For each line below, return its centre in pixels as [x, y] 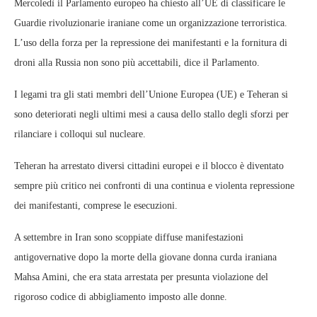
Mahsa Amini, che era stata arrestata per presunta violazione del [141, 277]
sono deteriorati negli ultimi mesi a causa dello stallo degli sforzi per [151, 114]
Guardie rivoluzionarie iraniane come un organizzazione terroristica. [151, 23]
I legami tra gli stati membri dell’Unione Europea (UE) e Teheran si [151, 94]
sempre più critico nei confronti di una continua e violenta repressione [154, 185]
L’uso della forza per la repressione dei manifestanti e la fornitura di [151, 42]
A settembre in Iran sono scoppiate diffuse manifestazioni [129, 237]
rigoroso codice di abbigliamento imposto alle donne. [121, 296]
